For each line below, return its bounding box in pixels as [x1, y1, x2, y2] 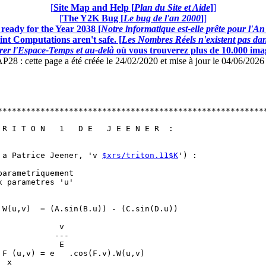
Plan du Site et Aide [134, 2, 210, 12]
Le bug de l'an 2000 [123, 12, 201, 23]
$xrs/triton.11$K [102, 150, 178, 160]
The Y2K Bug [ [62, 12, 123, 23]
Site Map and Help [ [53, 2, 134, 12]
